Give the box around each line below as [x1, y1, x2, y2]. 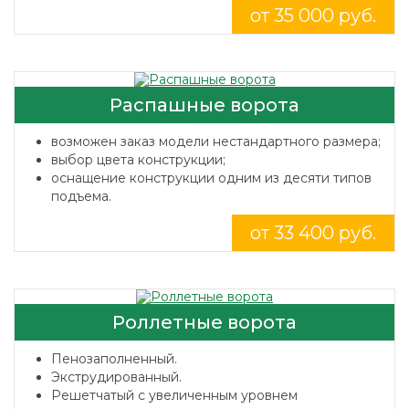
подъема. [51, 188, 111, 204]
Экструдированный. [51, 369, 182, 385]
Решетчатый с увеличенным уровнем [51, 387, 298, 404]
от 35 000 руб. [250, 5, 376, 26]
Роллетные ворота [112, 311, 297, 333]
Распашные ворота [110, 94, 299, 116]
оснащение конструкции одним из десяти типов [51, 170, 372, 186]
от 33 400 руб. [250, 222, 376, 244]
